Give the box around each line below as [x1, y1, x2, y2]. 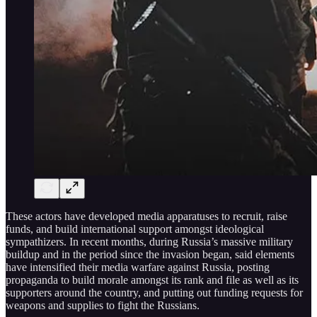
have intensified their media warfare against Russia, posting [6, 260, 270, 273]
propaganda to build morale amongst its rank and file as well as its [6, 273, 299, 286]
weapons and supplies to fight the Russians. [6, 299, 200, 311]
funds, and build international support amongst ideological [6, 222, 264, 235]
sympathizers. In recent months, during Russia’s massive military [6, 235, 293, 248]
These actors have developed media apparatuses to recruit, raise [6, 209, 287, 222]
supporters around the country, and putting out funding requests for [6, 286, 303, 299]
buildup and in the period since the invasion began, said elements [6, 248, 294, 260]
